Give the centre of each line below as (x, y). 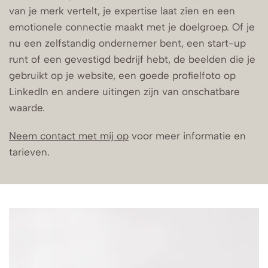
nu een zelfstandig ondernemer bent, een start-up (127, 43)
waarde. (27, 108)
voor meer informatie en (187, 136)
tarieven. (29, 152)
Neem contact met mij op (69, 136)
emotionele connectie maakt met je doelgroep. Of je (132, 27)
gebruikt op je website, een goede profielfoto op (122, 75)
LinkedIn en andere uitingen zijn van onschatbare (124, 92)
